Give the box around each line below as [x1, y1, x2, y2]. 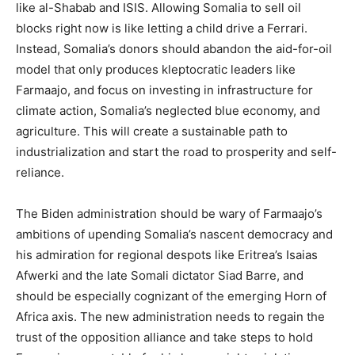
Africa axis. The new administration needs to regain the [16, 309, 325, 324]
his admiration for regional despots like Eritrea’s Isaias [16, 247, 318, 262]
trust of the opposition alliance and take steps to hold [16, 330, 313, 345]
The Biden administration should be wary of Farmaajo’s [16, 206, 323, 221]
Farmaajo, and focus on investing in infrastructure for [16, 82, 313, 97]
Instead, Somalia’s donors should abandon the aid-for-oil [16, 41, 332, 56]
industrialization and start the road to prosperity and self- [16, 144, 337, 159]
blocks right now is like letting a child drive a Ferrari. [16, 21, 307, 36]
